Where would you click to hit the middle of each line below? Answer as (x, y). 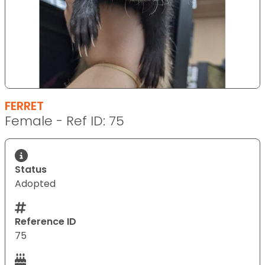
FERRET (24, 106)
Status (31, 169)
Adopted (35, 183)
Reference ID (46, 221)
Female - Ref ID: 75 (64, 121)
